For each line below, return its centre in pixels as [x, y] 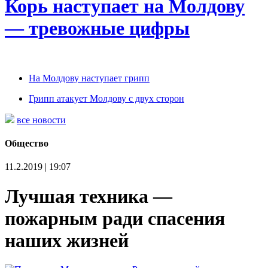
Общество [27, 144]
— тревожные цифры [97, 28]
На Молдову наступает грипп [89, 78]
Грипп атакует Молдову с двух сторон [106, 98]
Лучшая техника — [89, 196]
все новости [41, 120]
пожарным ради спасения [115, 218]
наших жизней [67, 240]
